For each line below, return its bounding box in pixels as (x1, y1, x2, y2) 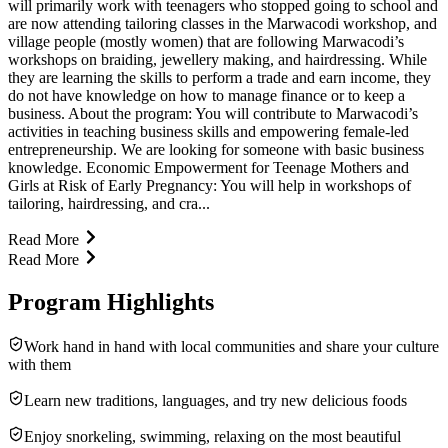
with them (8, 355, 71, 373)
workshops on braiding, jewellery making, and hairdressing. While (8, 50, 427, 68)
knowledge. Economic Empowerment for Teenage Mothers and (8, 158, 409, 176)
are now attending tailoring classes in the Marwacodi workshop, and (8, 14, 437, 32)
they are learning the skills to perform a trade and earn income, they (8, 68, 431, 86)
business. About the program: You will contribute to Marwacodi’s (8, 104, 418, 122)
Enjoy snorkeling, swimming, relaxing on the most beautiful (24, 427, 401, 445)
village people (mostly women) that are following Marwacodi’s (8, 32, 404, 50)
